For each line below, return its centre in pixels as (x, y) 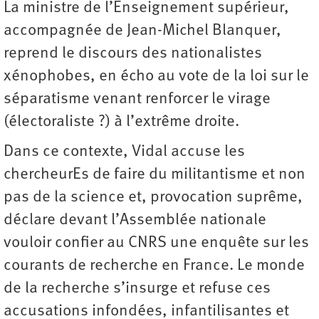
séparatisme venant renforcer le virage (137, 100)
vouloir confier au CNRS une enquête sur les (156, 244)
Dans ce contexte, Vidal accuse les (124, 152)
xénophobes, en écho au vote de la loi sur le (156, 77)
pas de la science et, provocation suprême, (153, 198)
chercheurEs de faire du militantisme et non (155, 175)
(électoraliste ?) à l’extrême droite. (121, 122)
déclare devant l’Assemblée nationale (135, 221)
